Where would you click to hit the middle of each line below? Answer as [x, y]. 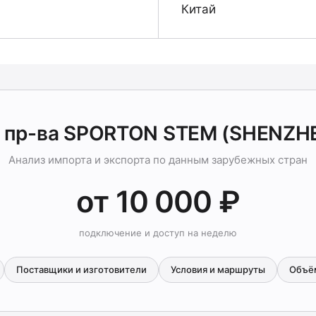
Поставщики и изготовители [81, 269]
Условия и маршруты [218, 269]
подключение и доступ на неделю [158, 233]
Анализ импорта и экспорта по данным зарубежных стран [158, 160]
